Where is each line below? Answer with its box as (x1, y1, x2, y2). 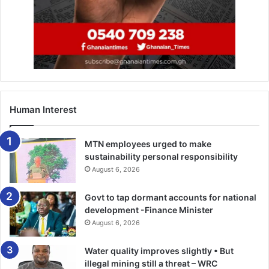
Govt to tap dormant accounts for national (85, 192, 256, 203)
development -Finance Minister (85, 205, 213, 216)
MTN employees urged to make (85, 139, 211, 150)
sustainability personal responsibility (85, 151, 238, 162)
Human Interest (10, 104, 77, 116)
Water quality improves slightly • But (85, 246, 234, 256)
